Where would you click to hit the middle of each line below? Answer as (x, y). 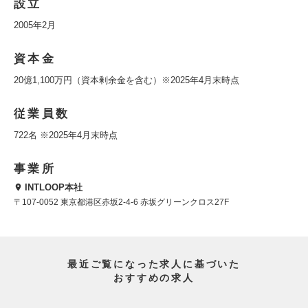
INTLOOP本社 (54, 187)
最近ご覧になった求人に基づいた (154, 264)
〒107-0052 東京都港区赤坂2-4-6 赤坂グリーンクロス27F (121, 202)
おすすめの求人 (154, 278)
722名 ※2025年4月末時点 (66, 135)
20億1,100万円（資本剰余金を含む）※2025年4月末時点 (126, 80)
